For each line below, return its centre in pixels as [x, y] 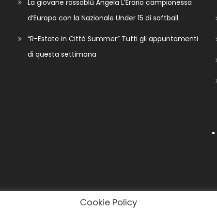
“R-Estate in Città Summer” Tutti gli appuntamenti [113, 39]
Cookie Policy [108, 202]
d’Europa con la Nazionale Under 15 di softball [103, 18]
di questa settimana [62, 54]
